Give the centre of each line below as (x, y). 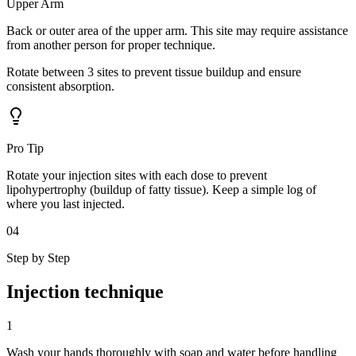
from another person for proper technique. (111, 45)
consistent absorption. (60, 87)
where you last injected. (66, 204)
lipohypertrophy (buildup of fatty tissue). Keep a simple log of (161, 190)
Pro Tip (25, 149)
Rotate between (47, 72)
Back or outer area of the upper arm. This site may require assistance (177, 31)
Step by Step (38, 258)
